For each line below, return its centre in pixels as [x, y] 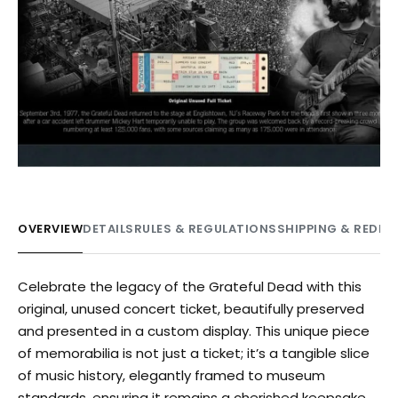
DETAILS [108, 229]
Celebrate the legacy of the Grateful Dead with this [190, 287]
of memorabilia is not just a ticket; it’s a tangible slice [194, 353]
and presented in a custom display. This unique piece [194, 331]
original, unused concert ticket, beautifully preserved [191, 309]
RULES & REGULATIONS [205, 229]
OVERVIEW [51, 229]
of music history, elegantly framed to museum [171, 375]
